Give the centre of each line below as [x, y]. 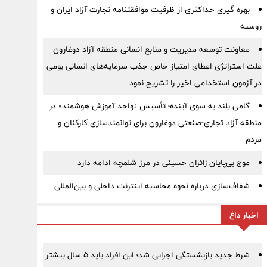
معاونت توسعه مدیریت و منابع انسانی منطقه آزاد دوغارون [151, 49]
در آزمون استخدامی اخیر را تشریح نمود [195, 83]
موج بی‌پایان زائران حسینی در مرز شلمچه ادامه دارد [163, 163]
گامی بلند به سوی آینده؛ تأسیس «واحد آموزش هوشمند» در [149, 106]
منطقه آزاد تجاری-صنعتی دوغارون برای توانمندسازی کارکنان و [159, 123]
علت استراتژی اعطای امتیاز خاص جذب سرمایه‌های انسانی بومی [154, 66]
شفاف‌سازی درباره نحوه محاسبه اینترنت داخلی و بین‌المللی [152, 186]
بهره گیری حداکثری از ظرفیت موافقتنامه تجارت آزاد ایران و [150, 10]
